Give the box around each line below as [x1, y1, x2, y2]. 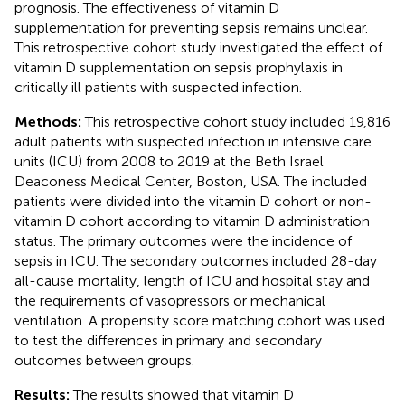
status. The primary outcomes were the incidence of [14, 231, 352, 250]
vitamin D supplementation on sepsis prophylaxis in [14, 58, 343, 76]
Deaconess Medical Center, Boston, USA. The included [14, 172, 367, 190]
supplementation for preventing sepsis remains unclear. [14, 18, 368, 36]
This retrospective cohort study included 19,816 [85, 112, 391, 130]
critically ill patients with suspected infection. [14, 78, 302, 96]
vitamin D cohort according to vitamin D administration [14, 212, 370, 230]
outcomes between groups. [14, 351, 194, 369]
